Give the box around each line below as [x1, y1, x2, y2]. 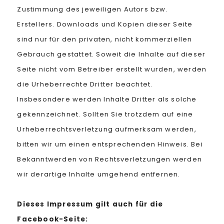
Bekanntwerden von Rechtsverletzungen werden [17, 154, 202, 164]
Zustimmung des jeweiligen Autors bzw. [17, 4, 168, 14]
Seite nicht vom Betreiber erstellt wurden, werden [17, 64, 207, 74]
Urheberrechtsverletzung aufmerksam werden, [17, 124, 196, 134]
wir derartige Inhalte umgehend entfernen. [17, 169, 180, 179]
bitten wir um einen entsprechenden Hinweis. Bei [17, 139, 203, 149]
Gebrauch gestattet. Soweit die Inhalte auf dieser [17, 49, 206, 59]
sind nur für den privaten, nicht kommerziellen [17, 34, 192, 44]
